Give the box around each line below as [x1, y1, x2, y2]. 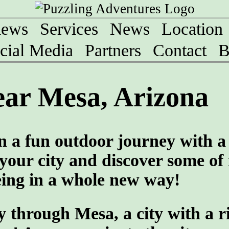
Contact [153, 41, 207, 60]
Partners [85, 41, 141, 60]
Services [40, 19, 98, 38]
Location [162, 19, 223, 38]
